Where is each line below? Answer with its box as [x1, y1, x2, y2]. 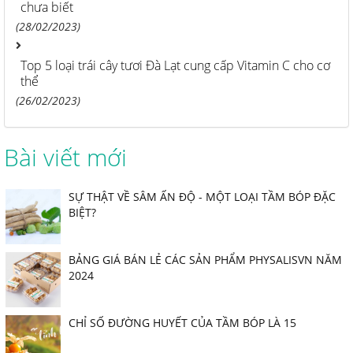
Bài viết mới [4, 140, 127, 173]
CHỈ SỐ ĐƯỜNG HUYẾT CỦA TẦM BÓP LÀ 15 [69, 314, 296, 330]
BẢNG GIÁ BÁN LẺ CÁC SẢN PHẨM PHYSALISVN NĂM [69, 251, 342, 267]
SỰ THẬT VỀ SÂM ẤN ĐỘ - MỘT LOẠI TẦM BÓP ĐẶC [69, 188, 336, 204]
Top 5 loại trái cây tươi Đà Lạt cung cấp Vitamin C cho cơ [20, 56, 330, 74]
